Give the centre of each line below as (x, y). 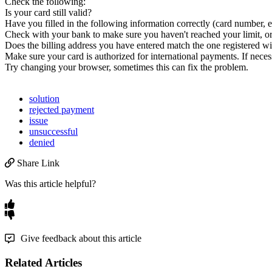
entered (151, 46)
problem (230, 67)
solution (44, 99)
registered (241, 46)
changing (38, 67)
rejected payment (62, 110)
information (152, 24)
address (82, 46)
